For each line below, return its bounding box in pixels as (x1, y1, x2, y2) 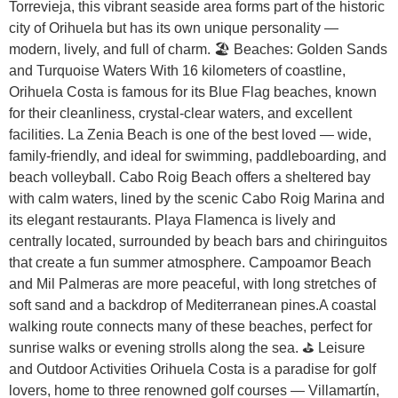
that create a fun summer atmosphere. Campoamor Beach (9, 254, 371, 270)
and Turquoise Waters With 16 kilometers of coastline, (9, 62, 346, 78)
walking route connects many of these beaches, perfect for (9, 318, 372, 334)
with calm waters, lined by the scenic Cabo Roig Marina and (9, 190, 385, 206)
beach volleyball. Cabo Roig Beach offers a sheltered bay (9, 169, 370, 185)
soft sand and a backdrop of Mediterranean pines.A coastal (9, 297, 377, 313)
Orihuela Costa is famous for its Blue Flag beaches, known (9, 84, 377, 99)
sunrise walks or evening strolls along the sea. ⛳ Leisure (9, 339, 365, 355)
